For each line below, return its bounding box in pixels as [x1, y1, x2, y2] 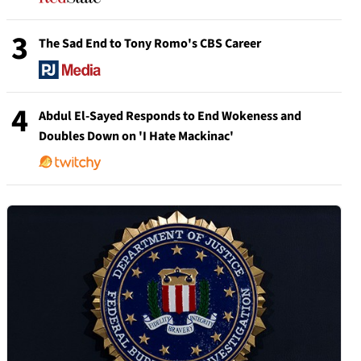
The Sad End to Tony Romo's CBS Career [39, 34, 261, 52]
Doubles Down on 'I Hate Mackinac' [39, 127, 234, 146]
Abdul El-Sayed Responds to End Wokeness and [39, 107, 301, 126]
